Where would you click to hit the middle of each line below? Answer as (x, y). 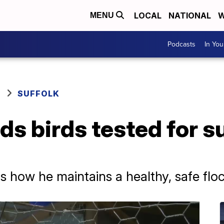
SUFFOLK (38, 93)
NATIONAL (190, 15)
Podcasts (181, 44)
